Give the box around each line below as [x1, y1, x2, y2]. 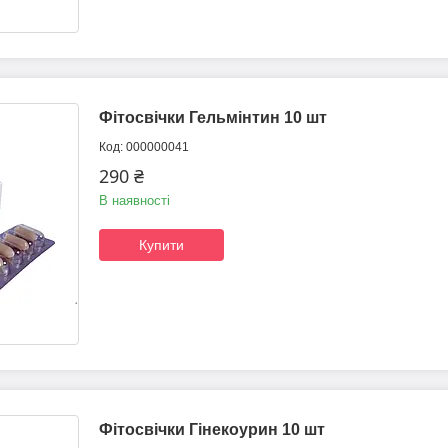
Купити [139, 237, 184, 254]
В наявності [99, 193, 170, 209]
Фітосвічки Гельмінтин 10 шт [99, 109, 327, 127]
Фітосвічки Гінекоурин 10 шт [99, 421, 325, 439]
